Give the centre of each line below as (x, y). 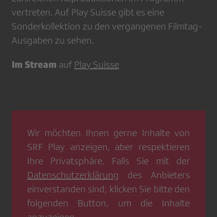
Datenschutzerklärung (73, 175)
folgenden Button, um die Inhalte (108, 203)
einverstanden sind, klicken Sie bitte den (108, 189)
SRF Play (46, 147)
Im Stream (35, 64)
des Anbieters (154, 175)
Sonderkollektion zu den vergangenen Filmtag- (107, 26)
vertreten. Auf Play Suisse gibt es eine (88, 12)
